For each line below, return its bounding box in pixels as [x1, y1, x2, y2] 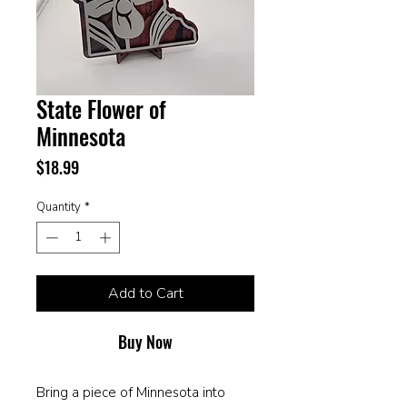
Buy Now [118, 330, 173, 354]
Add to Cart [107, 283, 184, 304]
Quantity [36, 198, 81, 215]
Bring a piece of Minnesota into [36, 383, 225, 402]
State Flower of [36, 91, 166, 125]
